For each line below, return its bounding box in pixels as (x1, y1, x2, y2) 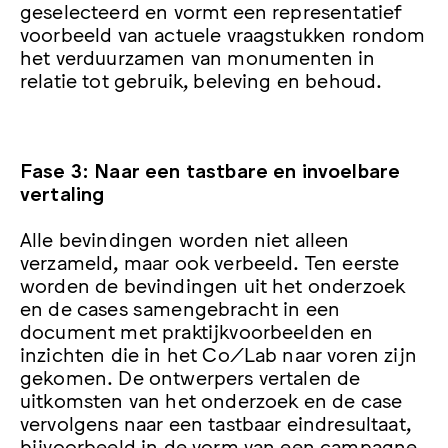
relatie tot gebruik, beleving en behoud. (20, 66, 383, 91)
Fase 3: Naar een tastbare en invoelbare (20, 157, 401, 182)
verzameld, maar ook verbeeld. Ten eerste (20, 248, 400, 273)
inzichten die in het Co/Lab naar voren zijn (20, 340, 417, 365)
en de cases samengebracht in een (20, 294, 341, 319)
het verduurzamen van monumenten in (20, 43, 376, 68)
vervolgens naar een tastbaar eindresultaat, (20, 409, 411, 434)
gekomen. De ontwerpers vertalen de (20, 363, 361, 388)
